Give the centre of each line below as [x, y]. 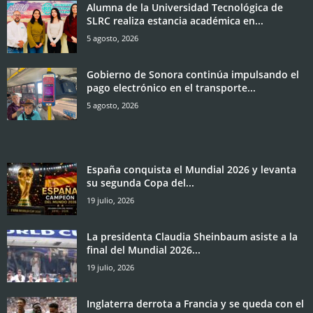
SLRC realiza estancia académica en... [175, 20]
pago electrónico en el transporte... [171, 87]
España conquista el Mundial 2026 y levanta [191, 169]
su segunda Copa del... [140, 182]
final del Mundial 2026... [144, 249]
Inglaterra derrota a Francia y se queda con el [195, 303]
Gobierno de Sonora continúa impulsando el [193, 74]
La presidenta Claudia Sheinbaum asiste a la [192, 236]
